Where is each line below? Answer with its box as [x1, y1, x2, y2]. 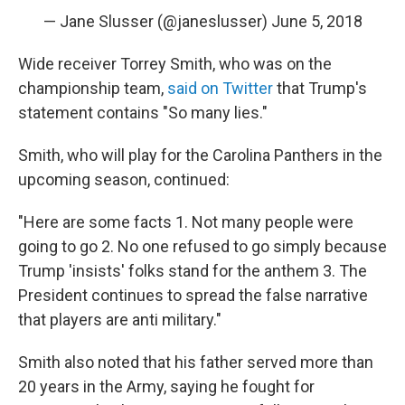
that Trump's [273, 79, 367, 98]
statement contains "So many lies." [18, 103, 268, 122]
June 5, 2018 [270, 12, 363, 31]
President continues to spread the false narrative [18, 286, 368, 305]
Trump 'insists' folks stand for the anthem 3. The [18, 261, 367, 280]
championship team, [18, 79, 167, 98]
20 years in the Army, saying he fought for [18, 377, 315, 396]
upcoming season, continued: [18, 170, 230, 189]
